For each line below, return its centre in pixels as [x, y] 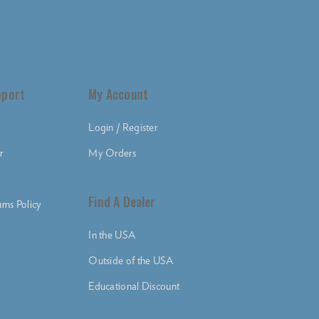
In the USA [112, 235]
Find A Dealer [122, 202]
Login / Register [123, 128]
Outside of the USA [131, 261]
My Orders [112, 153]
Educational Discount [134, 287]
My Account [119, 94]
